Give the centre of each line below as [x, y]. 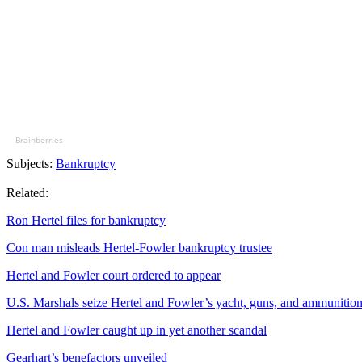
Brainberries [39, 140]
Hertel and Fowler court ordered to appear [114, 276]
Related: [27, 193]
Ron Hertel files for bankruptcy [86, 221]
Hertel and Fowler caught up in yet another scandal [137, 330]
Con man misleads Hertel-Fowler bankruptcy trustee [139, 248]
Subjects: [31, 164]
